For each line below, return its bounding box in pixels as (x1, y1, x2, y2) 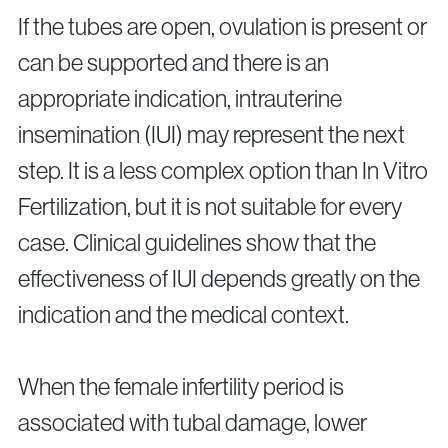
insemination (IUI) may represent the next (18, 121, 405, 149)
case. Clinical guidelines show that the (18, 229, 376, 257)
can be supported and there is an (18, 49, 329, 77)
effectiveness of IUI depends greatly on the (18, 265, 420, 293)
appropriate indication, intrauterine (18, 85, 342, 113)
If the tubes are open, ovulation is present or (18, 13, 427, 41)
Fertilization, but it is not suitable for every (18, 193, 402, 221)
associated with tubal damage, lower (18, 409, 367, 437)
